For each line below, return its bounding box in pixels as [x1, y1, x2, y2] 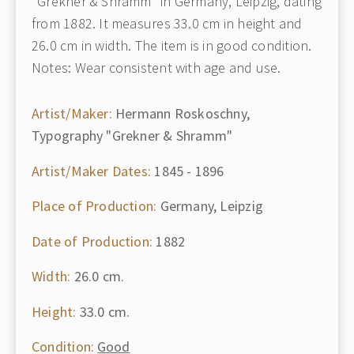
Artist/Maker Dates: [32, 161, 152, 180]
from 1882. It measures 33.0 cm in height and [32, 14, 303, 32]
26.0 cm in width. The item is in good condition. [32, 36, 312, 55]
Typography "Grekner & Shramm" [32, 126, 233, 145]
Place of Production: [32, 197, 157, 215]
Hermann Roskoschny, [111, 104, 250, 122]
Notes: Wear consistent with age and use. [32, 58, 281, 77]
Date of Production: [32, 232, 153, 250]
